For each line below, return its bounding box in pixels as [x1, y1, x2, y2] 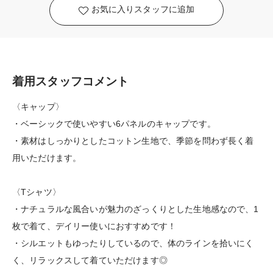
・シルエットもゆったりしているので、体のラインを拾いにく [12, 238, 254, 248]
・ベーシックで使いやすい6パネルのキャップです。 [12, 119, 216, 129]
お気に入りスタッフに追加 [91, 4, 195, 15]
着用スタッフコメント [12, 75, 129, 88]
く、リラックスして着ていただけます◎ [12, 255, 168, 265]
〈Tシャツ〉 [12, 187, 61, 197]
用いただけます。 [12, 153, 82, 163]
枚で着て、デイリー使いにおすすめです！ [12, 221, 177, 231]
